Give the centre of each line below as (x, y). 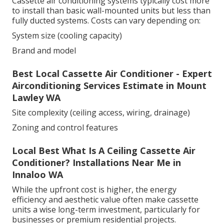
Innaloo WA (37, 175)
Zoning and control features (65, 128)
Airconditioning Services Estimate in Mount (109, 86)
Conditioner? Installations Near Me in (96, 163)
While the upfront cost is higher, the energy (94, 190)
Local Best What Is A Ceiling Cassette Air (104, 151)
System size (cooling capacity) (67, 36)
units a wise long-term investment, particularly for (106, 210)
